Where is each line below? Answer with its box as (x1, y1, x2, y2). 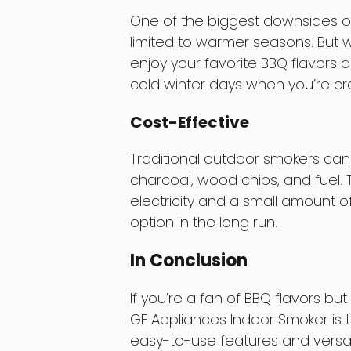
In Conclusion (129, 248, 248, 273)
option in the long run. (129, 212, 277, 233)
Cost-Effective (129, 111, 249, 134)
